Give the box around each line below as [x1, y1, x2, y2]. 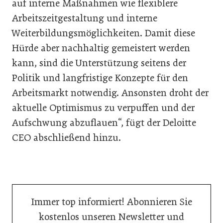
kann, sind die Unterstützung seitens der [12, 57, 186, 69]
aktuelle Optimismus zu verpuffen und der [12, 102, 195, 113]
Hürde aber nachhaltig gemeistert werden [12, 42, 190, 54]
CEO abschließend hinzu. [12, 132, 121, 143]
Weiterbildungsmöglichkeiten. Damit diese [12, 27, 195, 39]
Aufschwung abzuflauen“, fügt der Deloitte [12, 117, 196, 128]
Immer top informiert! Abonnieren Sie [31, 196, 192, 208]
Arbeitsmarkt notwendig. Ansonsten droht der [12, 87, 209, 99]
